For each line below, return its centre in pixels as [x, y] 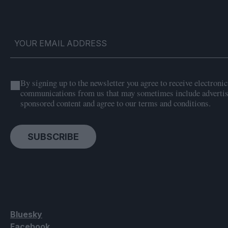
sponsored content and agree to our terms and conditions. [116, 103]
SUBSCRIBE [53, 137]
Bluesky [26, 214]
